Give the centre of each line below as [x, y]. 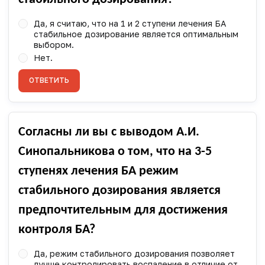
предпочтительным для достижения [123, 210]
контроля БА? [57, 230]
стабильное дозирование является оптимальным [136, 34]
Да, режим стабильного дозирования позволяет [134, 253]
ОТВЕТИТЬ [49, 80]
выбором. [54, 45]
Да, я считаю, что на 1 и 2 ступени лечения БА [130, 24]
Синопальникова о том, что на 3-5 [115, 151]
